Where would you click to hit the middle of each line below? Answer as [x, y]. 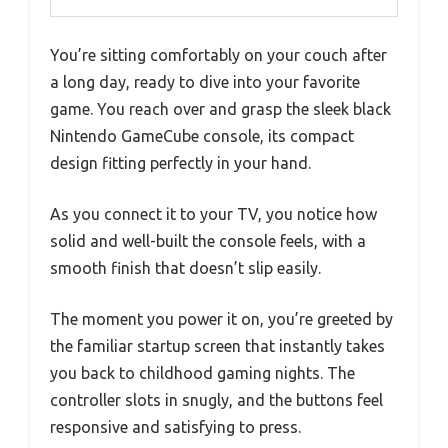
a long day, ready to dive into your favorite [205, 82]
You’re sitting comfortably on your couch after [218, 55]
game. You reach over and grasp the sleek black [220, 109]
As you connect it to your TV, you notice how [213, 214]
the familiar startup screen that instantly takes [217, 346]
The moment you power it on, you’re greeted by [221, 319]
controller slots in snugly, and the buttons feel [216, 400]
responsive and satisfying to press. [175, 427]
